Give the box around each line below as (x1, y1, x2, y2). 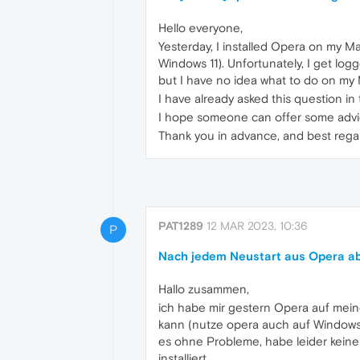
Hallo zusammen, (158, 281, 249, 296)
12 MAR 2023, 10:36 (207, 219, 308, 232)
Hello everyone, (158, 20, 243, 35)
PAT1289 (158, 219, 203, 232)
